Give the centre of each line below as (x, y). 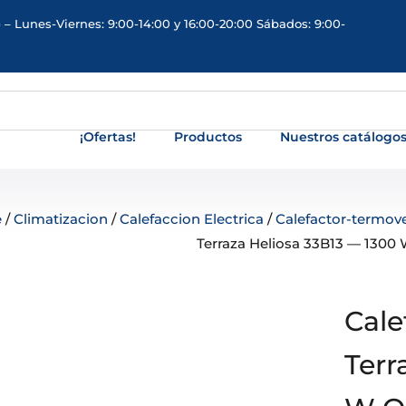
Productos (208, 137)
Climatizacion (61, 219)
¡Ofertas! (108, 137)
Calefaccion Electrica (192, 219)
